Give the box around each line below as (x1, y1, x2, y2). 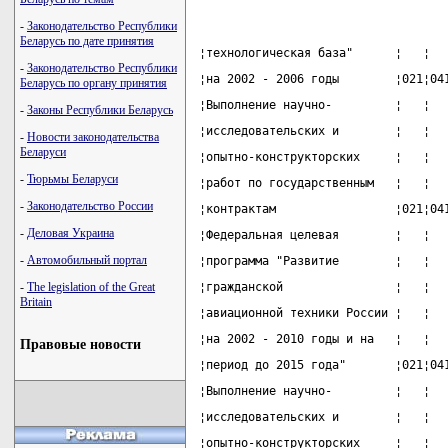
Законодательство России (27, 199, 153, 213)
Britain (20, 295, 52, 309)
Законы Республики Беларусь (27, 103, 173, 117)
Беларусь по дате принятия (20, 34, 154, 48)
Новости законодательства (27, 130, 159, 144)
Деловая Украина (27, 226, 114, 240)
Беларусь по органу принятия (20, 76, 167, 90)
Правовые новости (20, 337, 141, 352)
